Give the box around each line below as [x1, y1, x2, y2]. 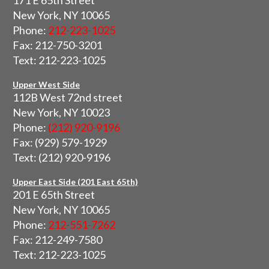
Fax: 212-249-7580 [13, 233, 102, 247]
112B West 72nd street [13, 91, 122, 104]
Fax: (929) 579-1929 [13, 136, 107, 150]
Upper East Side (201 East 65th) [13, 177, 138, 187]
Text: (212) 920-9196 [13, 151, 110, 165]
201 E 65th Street [13, 188, 95, 202]
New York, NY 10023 [13, 106, 110, 119]
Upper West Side [13, 79, 80, 90]
